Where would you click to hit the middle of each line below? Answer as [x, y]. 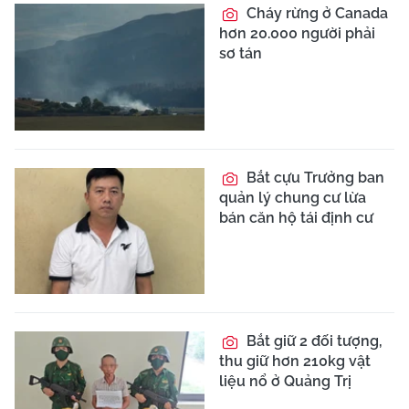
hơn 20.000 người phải [297, 33]
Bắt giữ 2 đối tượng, [313, 341]
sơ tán [241, 53]
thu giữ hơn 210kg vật [295, 362]
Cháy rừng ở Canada [315, 13]
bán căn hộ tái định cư [296, 217]
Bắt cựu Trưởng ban [314, 177]
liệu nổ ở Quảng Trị [285, 382]
